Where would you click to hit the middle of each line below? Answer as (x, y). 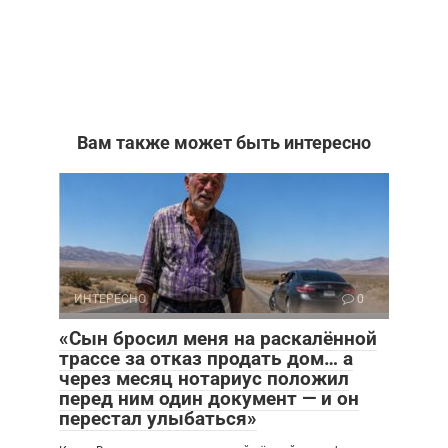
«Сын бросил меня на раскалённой (218, 338)
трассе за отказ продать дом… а (206, 358)
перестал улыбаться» (158, 418)
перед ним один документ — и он (209, 398)
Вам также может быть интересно (224, 142)
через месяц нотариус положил (204, 378)
